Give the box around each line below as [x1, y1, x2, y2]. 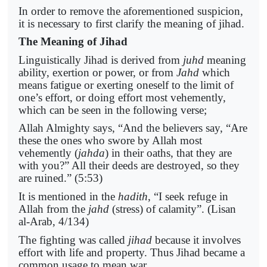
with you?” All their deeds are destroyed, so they [18, 159, 240, 172]
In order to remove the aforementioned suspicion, [18, 4, 243, 17]
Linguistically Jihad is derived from [18, 53, 183, 66]
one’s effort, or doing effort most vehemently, [18, 91, 226, 104]
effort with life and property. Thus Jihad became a [18, 246, 245, 259]
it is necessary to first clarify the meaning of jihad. [18, 17, 244, 30]
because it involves [152, 233, 241, 246]
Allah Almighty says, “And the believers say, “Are [18, 122, 247, 135]
